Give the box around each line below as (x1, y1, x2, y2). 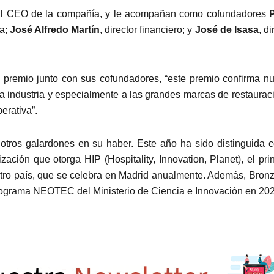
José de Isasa (194, 24, 259, 35)
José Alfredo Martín (9, 24, 100, 35)
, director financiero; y (100, 24, 195, 35)
